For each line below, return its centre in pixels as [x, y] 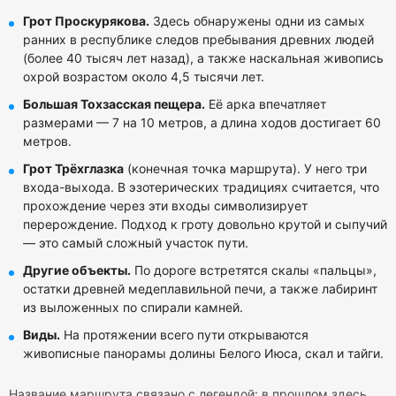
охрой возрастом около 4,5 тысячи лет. [144, 76]
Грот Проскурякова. [86, 21]
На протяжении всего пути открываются [184, 335]
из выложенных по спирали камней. [133, 307]
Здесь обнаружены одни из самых [257, 21]
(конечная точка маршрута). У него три [245, 168]
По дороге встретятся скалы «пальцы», [254, 270]
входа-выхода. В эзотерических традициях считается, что [201, 187]
